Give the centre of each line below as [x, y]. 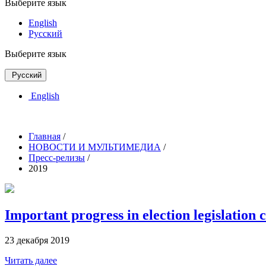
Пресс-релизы [57, 157]
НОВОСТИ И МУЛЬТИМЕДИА [95, 147]
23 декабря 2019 [37, 240]
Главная [45, 136]
